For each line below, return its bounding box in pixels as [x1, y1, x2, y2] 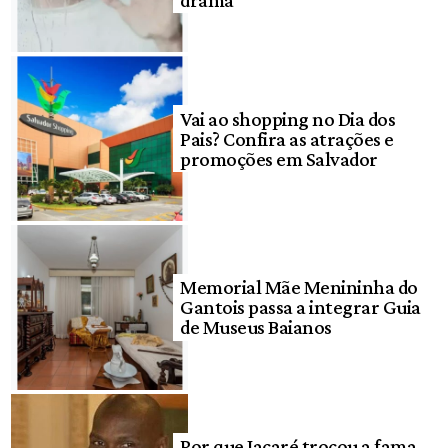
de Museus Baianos [180, 316, 332, 339]
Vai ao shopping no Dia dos [180, 107, 396, 130]
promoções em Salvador [180, 147, 378, 170]
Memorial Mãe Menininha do [180, 276, 418, 299]
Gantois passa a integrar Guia [180, 296, 421, 319]
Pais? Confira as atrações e [180, 127, 394, 150]
